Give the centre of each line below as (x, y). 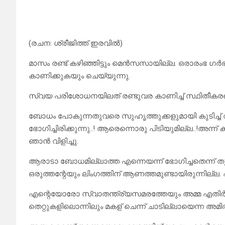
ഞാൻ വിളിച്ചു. (53, 141)
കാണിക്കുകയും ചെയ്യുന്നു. (79, 76)
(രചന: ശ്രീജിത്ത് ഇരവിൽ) (76, 43)
